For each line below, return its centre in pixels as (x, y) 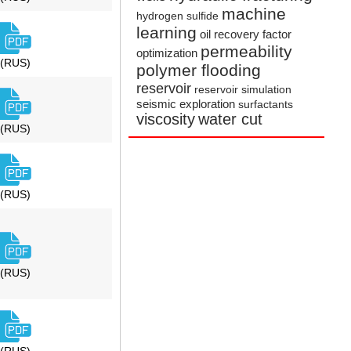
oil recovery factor (246, 34)
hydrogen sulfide (178, 16)
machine (254, 14)
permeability (247, 52)
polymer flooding (199, 71)
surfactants (266, 105)
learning (167, 33)
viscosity (166, 119)
